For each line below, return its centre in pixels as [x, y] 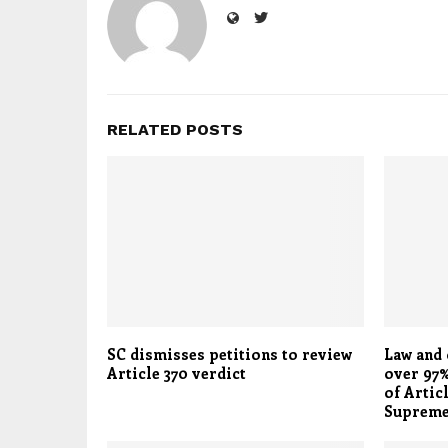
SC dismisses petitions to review [229, 354]
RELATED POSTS [175, 129]
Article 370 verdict [176, 373]
